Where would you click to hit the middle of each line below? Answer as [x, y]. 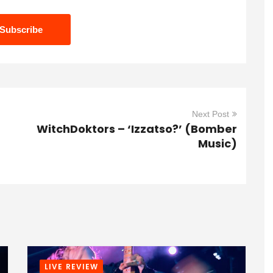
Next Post [211, 114]
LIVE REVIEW [72, 267]
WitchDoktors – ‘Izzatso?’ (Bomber [137, 129]
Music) [218, 144]
